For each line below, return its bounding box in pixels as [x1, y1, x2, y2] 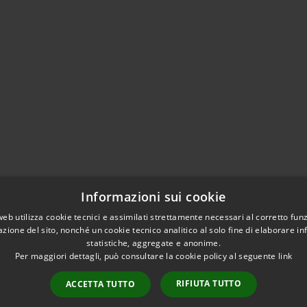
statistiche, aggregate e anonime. [86, 237, 221, 249]
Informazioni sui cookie [81, 188, 226, 205]
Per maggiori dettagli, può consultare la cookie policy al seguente [14, 250, 278, 262]
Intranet [42, 284, 82, 301]
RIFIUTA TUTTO [176, 278, 242, 289]
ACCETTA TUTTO [65, 278, 135, 290]
